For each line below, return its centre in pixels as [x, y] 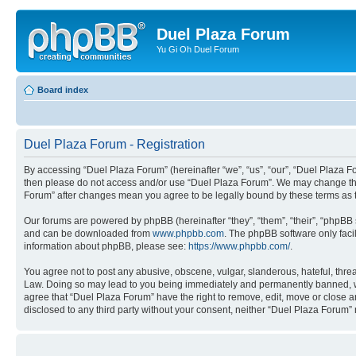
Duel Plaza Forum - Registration [114, 144]
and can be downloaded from [88, 233]
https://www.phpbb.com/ [239, 246]
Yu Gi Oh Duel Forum [198, 49]
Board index [63, 89]
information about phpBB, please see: [106, 246]
